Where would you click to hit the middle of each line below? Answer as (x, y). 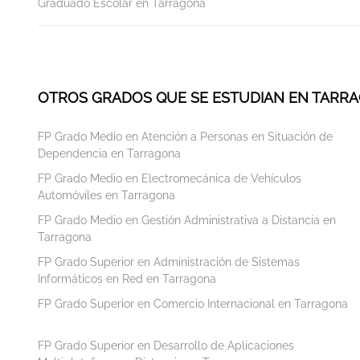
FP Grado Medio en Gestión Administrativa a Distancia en (187, 220)
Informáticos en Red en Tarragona (127, 278)
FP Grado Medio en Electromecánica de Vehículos (170, 178)
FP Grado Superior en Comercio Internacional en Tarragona (193, 303)
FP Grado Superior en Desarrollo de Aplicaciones (166, 345)
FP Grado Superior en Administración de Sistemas (169, 262)
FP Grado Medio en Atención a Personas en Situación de (185, 136)
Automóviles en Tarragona (106, 195)
